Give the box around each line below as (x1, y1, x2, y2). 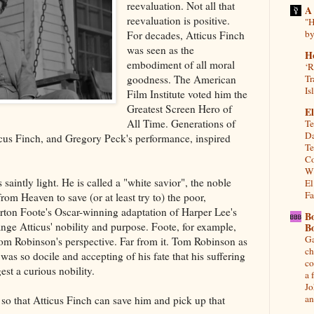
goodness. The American (127, 71, 237, 86)
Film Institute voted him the (127, 86, 248, 101)
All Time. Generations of (127, 116, 236, 130)
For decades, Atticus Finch (127, 27, 245, 42)
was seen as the (127, 42, 195, 57)
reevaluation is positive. (127, 13, 231, 27)
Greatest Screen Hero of (127, 101, 233, 116)
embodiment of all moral (127, 57, 235, 71)
